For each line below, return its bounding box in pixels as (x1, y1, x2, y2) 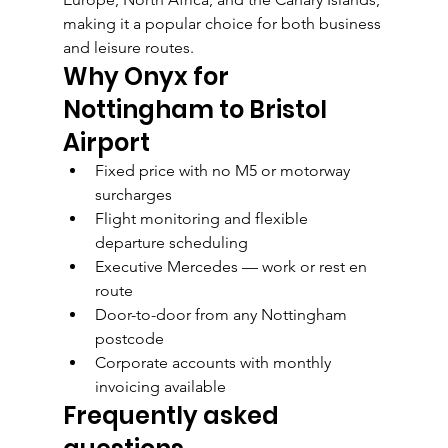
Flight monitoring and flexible (94, 209, 312, 229)
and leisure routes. (62, 38, 194, 58)
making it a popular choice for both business (62, 14, 385, 34)
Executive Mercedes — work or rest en (94, 257, 371, 277)
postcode (94, 329, 164, 349)
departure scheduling (94, 233, 248, 253)
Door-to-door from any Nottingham (94, 305, 351, 325)
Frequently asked (62, 399, 284, 433)
